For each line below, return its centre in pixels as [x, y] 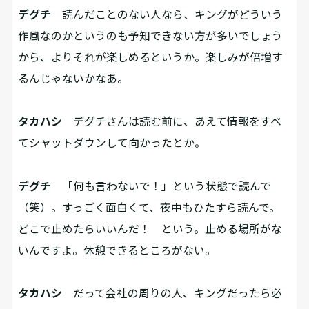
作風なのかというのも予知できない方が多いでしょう [151, 35]
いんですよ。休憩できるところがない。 [117, 250]
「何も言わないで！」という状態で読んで [161, 186]
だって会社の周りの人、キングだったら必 [172, 293]
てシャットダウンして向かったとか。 [112, 143]
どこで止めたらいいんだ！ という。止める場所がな [150, 228]
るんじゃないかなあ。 [73, 78]
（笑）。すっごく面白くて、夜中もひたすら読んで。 [149, 207]
